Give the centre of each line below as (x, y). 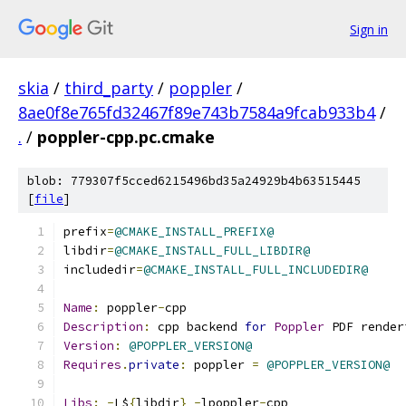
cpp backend (198, 327)
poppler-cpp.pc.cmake (126, 137)
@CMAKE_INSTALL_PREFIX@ (194, 232)
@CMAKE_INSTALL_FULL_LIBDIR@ (212, 251)
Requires (92, 365)
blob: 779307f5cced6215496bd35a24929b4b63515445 (194, 181)
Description (103, 327)
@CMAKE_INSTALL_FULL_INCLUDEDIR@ (256, 270)
